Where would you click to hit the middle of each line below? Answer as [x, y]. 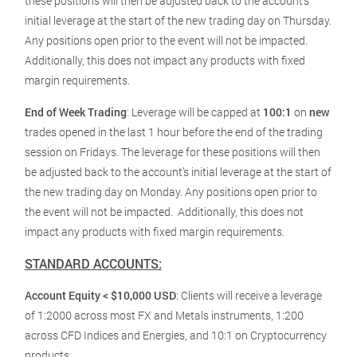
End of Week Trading [75, 112]
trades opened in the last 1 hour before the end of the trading [173, 132]
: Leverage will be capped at [194, 112]
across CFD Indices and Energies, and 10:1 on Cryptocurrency [175, 335]
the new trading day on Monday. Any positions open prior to [171, 192]
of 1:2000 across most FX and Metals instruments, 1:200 [164, 315]
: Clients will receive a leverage [249, 295]
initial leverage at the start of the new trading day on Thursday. [178, 20]
